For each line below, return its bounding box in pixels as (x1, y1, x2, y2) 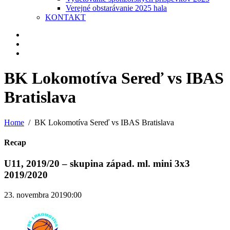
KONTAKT (45, 12, 86, 22)
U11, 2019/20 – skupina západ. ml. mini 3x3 (4, 158, 190, 169)
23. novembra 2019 (4, 190, 67, 199)
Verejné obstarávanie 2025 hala (66, 3, 167, 12)
